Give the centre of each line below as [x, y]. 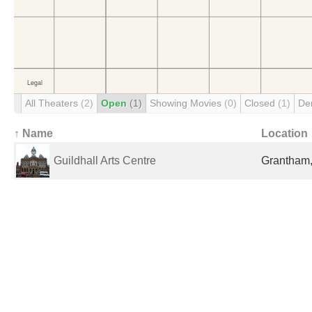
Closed [261, 103]
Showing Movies [187, 103]
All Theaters [53, 103]
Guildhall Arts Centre [105, 161]
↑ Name [33, 133]
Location [284, 133]
